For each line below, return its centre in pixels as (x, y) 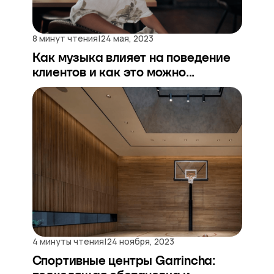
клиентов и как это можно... (113, 72)
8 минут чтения (65, 38)
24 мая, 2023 (127, 38)
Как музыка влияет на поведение (131, 57)
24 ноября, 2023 (140, 241)
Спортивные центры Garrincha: (124, 261)
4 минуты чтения (68, 241)
